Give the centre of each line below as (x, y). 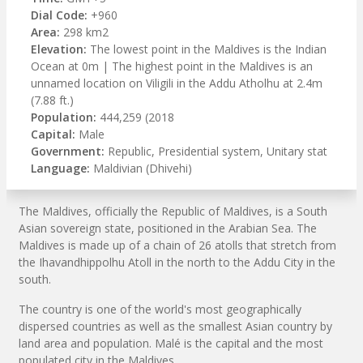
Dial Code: (59, 15)
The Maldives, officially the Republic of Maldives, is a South (173, 211)
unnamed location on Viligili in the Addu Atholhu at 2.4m (177, 83)
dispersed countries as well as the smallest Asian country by (175, 326)
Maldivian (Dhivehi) (141, 168)
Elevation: (59, 49)
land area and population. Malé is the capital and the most (171, 343)
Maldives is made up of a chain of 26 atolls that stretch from (177, 245)
